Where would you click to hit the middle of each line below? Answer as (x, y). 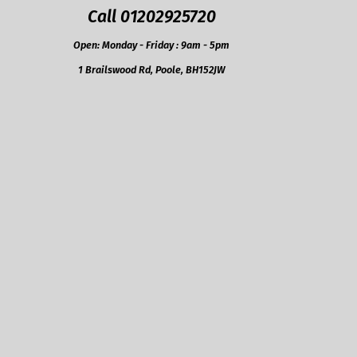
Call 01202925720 (151, 16)
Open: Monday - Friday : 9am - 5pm (151, 45)
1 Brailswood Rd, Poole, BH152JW (151, 69)
